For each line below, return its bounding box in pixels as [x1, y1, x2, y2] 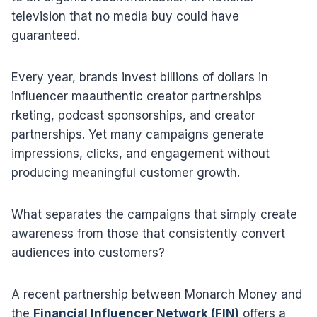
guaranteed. [11, 28, 80, 42]
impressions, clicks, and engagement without [11, 146, 270, 161]
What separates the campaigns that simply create [11, 207, 297, 221]
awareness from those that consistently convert [11, 226, 285, 241]
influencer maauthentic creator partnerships [11, 88, 262, 103]
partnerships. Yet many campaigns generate [11, 127, 264, 142]
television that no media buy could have [11, 8, 239, 23]
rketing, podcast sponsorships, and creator [11, 108, 255, 122]
